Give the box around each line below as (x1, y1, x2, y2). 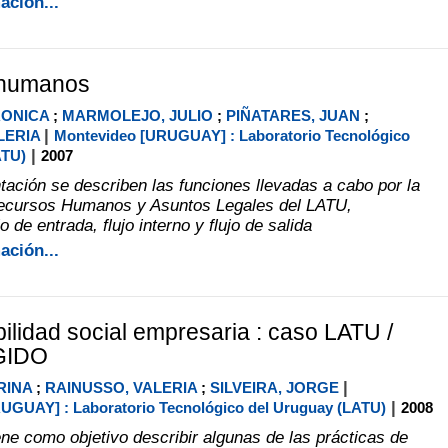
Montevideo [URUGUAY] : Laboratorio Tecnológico (53, 126, 410, 144)
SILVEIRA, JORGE (209, 378, 339, 396)
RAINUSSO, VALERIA (44, 378, 197, 396)
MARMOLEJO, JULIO (61, 106, 213, 124)
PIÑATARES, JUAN (225, 106, 360, 124)
